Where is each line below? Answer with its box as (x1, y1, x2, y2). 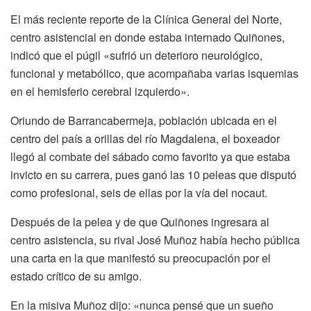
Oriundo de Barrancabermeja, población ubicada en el (10, 112, 277, 129)
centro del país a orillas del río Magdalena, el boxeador (10, 131, 280, 147)
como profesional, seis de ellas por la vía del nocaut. (10, 185, 267, 201)
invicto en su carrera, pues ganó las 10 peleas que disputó (10, 167, 296, 183)
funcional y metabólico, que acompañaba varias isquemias (10, 65, 299, 82)
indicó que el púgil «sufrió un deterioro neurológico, (10, 47, 262, 64)
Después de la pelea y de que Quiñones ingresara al (10, 214, 269, 230)
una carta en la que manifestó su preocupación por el (10, 250, 271, 267)
